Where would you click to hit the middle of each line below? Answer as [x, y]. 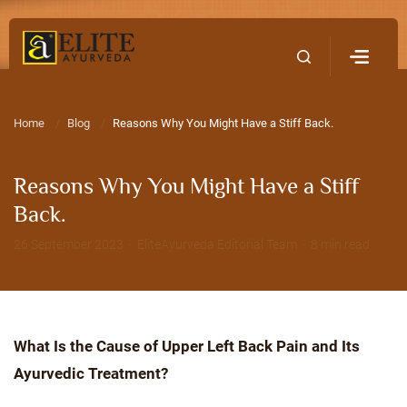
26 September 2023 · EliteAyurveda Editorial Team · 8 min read [192, 244]
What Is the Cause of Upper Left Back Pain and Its [187, 346]
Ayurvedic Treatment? [91, 373]
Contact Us [365, 42]
